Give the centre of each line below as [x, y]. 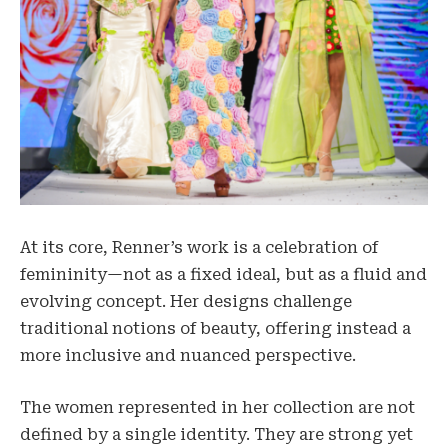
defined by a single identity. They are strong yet [216, 434]
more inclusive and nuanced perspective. [188, 356]
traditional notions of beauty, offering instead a [215, 329]
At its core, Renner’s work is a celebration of [199, 248]
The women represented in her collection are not [217, 407]
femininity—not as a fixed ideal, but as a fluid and [223, 275]
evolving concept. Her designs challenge [186, 302]
